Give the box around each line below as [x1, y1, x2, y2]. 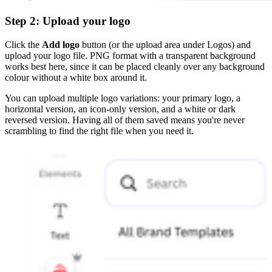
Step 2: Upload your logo [5, 14, 131, 27]
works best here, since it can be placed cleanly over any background [5, 61, 265, 72]
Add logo [42, 39, 80, 50]
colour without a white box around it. [5, 72, 147, 83]
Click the [5, 39, 42, 50]
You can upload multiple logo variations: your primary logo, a [5, 92, 240, 103]
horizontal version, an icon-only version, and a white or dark [5, 103, 236, 114]
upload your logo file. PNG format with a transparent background [5, 50, 256, 61]
